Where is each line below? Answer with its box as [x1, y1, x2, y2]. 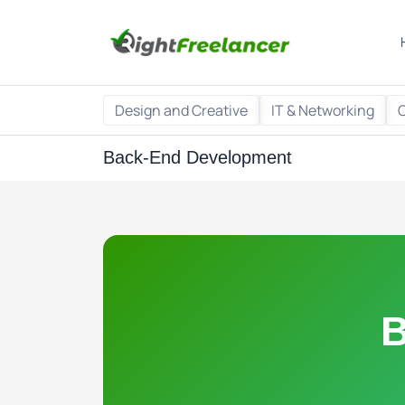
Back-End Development [103, 147, 292, 167]
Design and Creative [115, 100, 248, 120]
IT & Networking [271, 100, 374, 120]
